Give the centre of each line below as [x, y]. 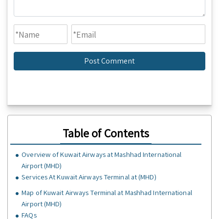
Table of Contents [106, 133]
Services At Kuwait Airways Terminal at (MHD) [89, 177]
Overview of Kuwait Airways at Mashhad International [102, 154]
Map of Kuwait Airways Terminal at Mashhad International [107, 193]
